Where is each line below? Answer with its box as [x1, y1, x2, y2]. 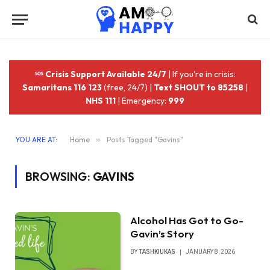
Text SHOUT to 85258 [154, 82, 243, 93]
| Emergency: [116, 95, 168, 106]
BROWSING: [25, 169, 93, 184]
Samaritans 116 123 [22, 82, 102, 93]
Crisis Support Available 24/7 [43, 69, 167, 80]
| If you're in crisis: [166, 69, 236, 80]
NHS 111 [86, 95, 116, 106]
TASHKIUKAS [139, 248, 176, 255]
